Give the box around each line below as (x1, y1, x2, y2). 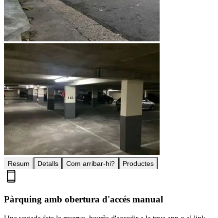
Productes (123, 159, 154, 167)
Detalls (37, 159, 58, 167)
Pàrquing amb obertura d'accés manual (4, 194, 163, 205)
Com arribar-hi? (66, 159, 115, 167)
